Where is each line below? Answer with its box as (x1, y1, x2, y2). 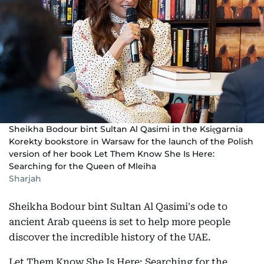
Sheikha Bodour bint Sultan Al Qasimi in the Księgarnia (9, 124, 243, 134)
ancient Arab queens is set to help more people (9, 216, 230, 227)
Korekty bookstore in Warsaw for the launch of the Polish (9, 136, 253, 147)
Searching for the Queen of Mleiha (9, 161, 156, 171)
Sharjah (9, 173, 41, 184)
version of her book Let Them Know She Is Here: (9, 148, 214, 159)
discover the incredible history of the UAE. (9, 232, 211, 243)
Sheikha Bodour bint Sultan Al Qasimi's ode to (9, 201, 227, 212)
